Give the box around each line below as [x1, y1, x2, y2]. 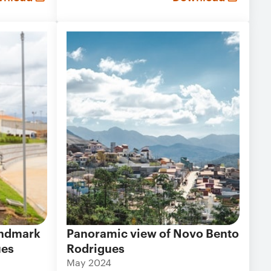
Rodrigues [67, 240, 125, 256]
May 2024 [67, 256, 111, 269]
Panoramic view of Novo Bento [67, 224, 239, 241]
